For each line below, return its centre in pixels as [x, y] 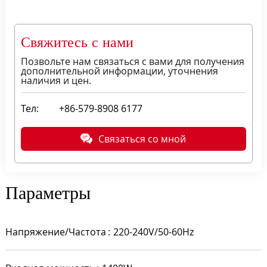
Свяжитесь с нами [77, 42]
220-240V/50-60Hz [153, 232]
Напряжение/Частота [55, 232]
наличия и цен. [56, 80]
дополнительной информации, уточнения [119, 71]
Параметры [48, 193]
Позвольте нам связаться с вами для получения [132, 61]
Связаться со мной [142, 139]
